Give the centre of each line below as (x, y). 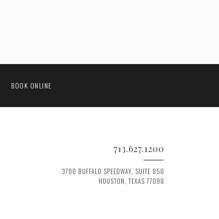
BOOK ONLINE (32, 85)
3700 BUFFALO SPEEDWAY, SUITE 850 (113, 171)
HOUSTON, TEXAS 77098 (131, 181)
